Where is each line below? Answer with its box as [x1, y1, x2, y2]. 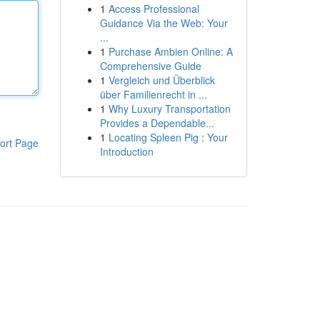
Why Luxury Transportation [108, 101, 231, 116]
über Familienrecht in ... [99, 87, 207, 101]
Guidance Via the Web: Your [99, 16, 228, 30]
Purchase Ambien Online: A [108, 44, 233, 59]
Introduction [99, 144, 154, 159]
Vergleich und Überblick [108, 73, 215, 87]
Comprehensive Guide [99, 59, 201, 73]
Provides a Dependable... [99, 116, 214, 130]
